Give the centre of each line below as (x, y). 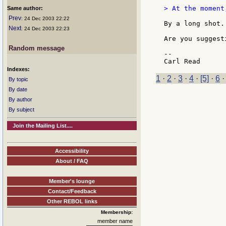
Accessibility (72, 151)
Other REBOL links (72, 201)
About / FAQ (72, 161)
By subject (21, 109)
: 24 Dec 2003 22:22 (45, 18)
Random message (37, 48)
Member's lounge (72, 181)
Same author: (25, 8)
